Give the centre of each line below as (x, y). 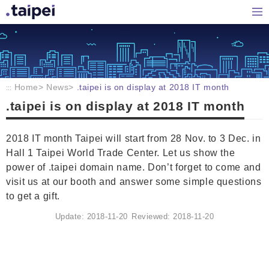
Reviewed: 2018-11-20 (173, 217)
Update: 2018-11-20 (91, 217)
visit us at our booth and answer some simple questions (134, 181)
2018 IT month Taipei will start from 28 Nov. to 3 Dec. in (134, 138)
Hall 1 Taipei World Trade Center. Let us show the (121, 153)
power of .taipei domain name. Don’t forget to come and (134, 167)
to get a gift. (33, 196)
